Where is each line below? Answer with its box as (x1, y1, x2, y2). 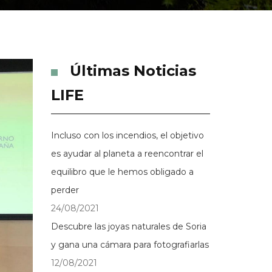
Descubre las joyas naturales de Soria (50, 221, 206, 232)
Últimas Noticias (69, 62, 196, 80)
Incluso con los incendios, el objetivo (50, 130, 204, 141)
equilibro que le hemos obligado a (50, 166, 194, 177)
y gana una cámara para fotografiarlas (50, 239, 209, 250)
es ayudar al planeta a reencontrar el (50, 148, 203, 159)
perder (50, 185, 79, 195)
